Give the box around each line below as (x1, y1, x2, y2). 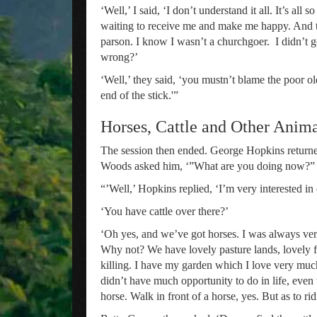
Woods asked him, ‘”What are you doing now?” (100, 160, 315, 172)
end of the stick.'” (100, 89, 178, 101)
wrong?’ (100, 51, 138, 63)
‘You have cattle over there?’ (100, 205, 229, 217)
